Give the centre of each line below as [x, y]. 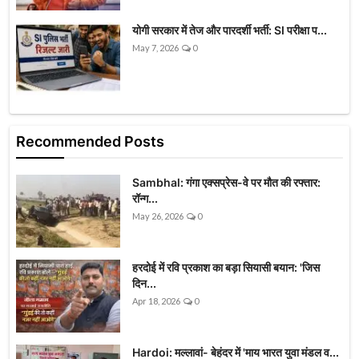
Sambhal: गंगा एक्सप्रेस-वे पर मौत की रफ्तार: [226, 183]
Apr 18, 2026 [156, 301]
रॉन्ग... [145, 199]
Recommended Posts [90, 142]
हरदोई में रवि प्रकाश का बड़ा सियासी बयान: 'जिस [226, 268]
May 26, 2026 [158, 216]
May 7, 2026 [155, 48]
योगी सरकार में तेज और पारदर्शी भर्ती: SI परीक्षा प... [230, 30]
